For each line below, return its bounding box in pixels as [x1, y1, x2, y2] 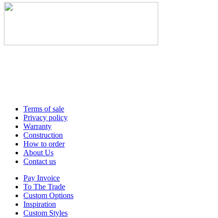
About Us [23, 148, 54, 157]
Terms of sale [23, 105, 64, 113]
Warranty [23, 122, 52, 131]
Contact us [23, 157, 56, 166]
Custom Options [23, 191, 73, 200]
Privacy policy [23, 113, 68, 122]
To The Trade [23, 182, 65, 191]
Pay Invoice [23, 174, 60, 182]
